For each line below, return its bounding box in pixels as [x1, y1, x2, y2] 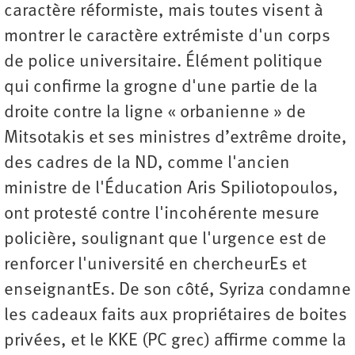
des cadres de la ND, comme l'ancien [4, 155, 290, 174]
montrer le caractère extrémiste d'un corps [4, 28, 330, 47]
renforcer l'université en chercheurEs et [4, 256, 307, 275]
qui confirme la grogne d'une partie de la [4, 78, 318, 97]
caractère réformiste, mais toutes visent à [4, 2, 323, 21]
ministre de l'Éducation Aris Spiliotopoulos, [4, 180, 338, 199]
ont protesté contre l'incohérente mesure [4, 205, 319, 224]
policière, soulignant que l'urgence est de [4, 231, 326, 250]
